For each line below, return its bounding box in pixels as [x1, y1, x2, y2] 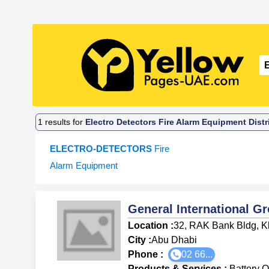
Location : [128, 220, 174, 231]
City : [128, 234, 152, 245]
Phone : [128, 249, 169, 259]
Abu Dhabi [151, 234, 198, 245]
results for [43, 117, 86, 127]
